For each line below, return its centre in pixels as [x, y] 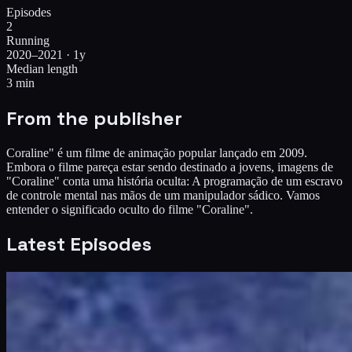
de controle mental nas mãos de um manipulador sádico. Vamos [163, 195]
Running [28, 40]
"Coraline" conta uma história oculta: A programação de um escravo [174, 181]
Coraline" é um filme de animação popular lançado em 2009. [157, 152]
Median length [42, 68]
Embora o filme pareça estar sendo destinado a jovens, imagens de [170, 167]
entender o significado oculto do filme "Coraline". [130, 209]
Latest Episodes [79, 244]
